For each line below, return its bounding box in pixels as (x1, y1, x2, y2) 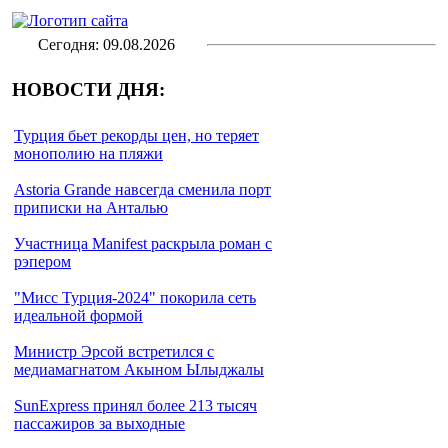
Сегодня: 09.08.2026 (38, 36, 175, 53)
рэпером (14, 253, 71, 270)
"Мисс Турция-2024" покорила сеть (14, 289, 256, 306)
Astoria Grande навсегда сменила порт (14, 181, 271, 198)
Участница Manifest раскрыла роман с (14, 235, 272, 252)
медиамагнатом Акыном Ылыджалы (14, 361, 264, 378)
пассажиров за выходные (14, 415, 185, 432)
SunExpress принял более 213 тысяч (14, 397, 257, 414)
